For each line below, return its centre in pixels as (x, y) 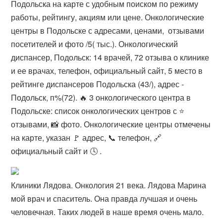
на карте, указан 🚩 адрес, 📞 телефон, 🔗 (86, 138)
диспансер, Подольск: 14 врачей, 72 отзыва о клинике (110, 57)
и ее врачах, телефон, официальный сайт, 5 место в (107, 71)
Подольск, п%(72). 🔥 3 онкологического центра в (101, 97)
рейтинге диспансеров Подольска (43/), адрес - (98, 84)
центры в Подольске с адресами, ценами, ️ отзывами (108, 30)
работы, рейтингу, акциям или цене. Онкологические (108, 17)
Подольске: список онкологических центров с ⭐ (98, 111)
